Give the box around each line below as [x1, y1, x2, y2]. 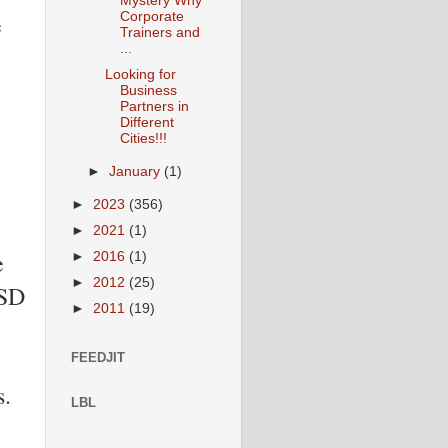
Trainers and [119, 24, 200, 40]
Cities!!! [119, 130, 167, 146]
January [109, 163, 165, 179]
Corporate [119, 8, 184, 24]
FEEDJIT [71, 350, 125, 366]
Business [119, 82, 177, 98]
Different [119, 114, 174, 130]
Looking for [104, 66, 176, 82]
